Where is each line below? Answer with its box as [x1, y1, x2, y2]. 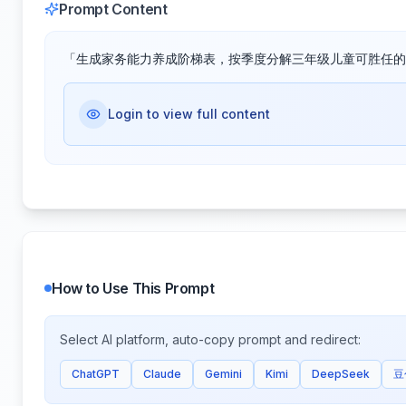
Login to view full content [108, 106, 270, 121]
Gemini [205, 367, 242, 381]
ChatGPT [72, 367, 120, 381]
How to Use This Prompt [52, 279, 215, 297]
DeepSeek [312, 367, 370, 381]
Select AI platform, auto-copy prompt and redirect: [60, 332, 361, 347]
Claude [143, 367, 181, 381]
